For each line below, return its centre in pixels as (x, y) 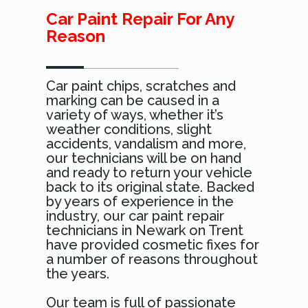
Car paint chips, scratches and (141, 86)
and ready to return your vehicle (150, 173)
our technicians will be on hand (144, 158)
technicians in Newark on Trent (145, 231)
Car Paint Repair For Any (140, 19)
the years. (78, 274)
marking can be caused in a (133, 101)
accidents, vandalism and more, (146, 144)
